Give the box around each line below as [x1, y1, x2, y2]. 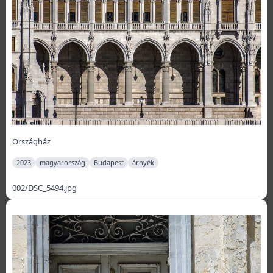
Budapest [94, 158, 124, 168]
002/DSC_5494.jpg [12, 182, 77, 194]
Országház [12, 136, 51, 147]
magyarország [40, 158, 85, 168]
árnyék [132, 158, 154, 168]
